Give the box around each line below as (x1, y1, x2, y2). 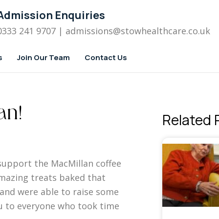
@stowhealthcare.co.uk (113, 25, 210, 37)
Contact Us (85, 52, 127, 63)
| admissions (56, 25, 113, 37)
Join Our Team (17, 52, 70, 63)
